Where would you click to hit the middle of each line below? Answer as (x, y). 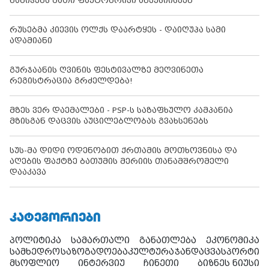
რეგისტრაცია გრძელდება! (71, 81)
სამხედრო (35, 252)
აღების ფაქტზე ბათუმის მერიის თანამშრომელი (119, 162)
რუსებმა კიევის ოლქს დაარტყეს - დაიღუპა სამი (118, 30)
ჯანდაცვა (198, 252)
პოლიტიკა (35, 240)
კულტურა (151, 252)
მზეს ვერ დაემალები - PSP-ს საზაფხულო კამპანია (121, 110)
